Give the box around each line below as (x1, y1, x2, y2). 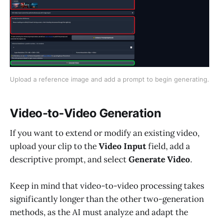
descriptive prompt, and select (10, 153, 129, 165)
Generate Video (129, 153, 190, 165)
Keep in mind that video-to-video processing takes (10, 180, 204, 192)
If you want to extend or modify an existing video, (10, 127, 199, 138)
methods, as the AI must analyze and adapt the (10, 207, 188, 218)
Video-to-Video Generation (10, 106, 161, 121)
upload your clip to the (10, 140, 99, 152)
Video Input (99, 140, 146, 152)
